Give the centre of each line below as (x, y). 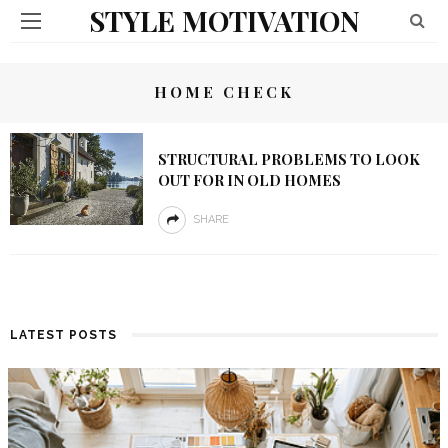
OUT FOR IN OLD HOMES (249, 180)
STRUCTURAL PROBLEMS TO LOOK (288, 159)
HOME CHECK (224, 92)
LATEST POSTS (63, 335)
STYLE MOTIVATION (224, 20)
